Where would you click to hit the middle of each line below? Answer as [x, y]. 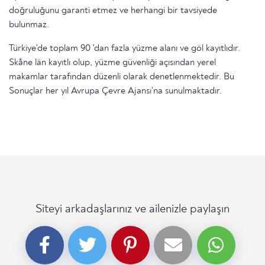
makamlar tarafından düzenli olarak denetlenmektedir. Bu [122, 77]
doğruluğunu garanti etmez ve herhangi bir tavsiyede [113, 11]
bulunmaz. [29, 25]
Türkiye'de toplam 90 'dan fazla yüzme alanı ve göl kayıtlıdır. [125, 49]
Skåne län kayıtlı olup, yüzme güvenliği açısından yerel [112, 63]
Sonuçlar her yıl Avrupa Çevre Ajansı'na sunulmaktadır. [115, 91]
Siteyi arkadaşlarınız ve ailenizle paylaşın [132, 210]
